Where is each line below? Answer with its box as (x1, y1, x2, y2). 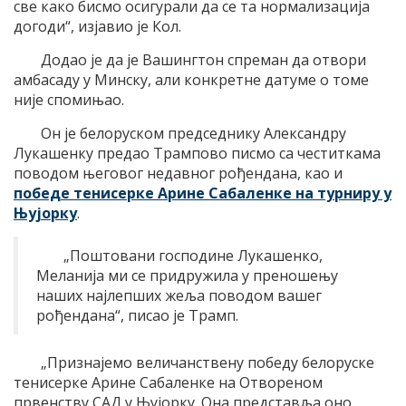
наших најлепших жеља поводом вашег (36, 285, 322, 306)
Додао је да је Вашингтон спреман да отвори (41, 50, 366, 71)
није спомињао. (14, 90, 124, 111)
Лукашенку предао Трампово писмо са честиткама (14, 143, 381, 164)
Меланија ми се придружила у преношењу (36, 266, 338, 286)
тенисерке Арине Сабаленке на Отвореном (14, 372, 323, 393)
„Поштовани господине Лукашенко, (63, 246, 323, 266)
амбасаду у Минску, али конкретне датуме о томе (14, 70, 369, 91)
